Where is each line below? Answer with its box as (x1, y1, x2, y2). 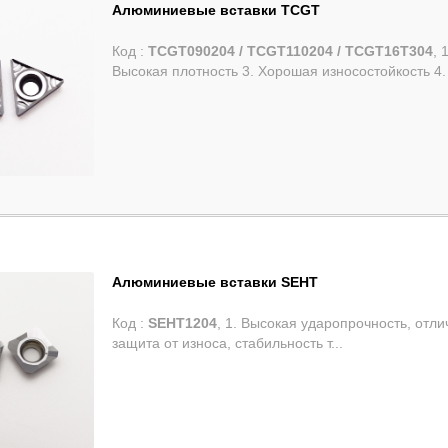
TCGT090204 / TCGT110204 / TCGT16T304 (337, 43, 434, 59)
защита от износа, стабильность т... (112, 335, 344, 352)
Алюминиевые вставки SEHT (112, 274, 319, 291)
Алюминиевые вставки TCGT (112, 2, 321, 18)
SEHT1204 (148, 315, 218, 332)
